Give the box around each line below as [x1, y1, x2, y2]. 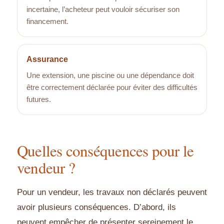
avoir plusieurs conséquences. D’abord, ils [17, 202, 176, 212]
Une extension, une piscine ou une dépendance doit [26, 71, 194, 80]
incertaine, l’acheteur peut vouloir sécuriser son [26, 5, 179, 14]
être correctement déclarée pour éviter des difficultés [26, 83, 197, 92]
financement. [26, 17, 68, 26]
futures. [26, 95, 51, 104]
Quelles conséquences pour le [17, 140, 194, 161]
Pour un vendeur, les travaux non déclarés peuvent [17, 187, 207, 197]
